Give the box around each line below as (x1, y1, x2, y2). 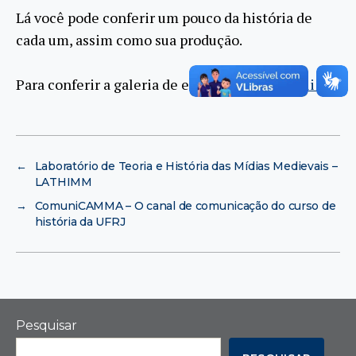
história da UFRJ (34, 215, 126, 230)
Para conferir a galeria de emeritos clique (16, 75, 287, 95)
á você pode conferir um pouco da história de (24, 8, 312, 28)
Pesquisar (16, 318, 77, 334)
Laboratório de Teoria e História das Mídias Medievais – (34, 159, 338, 174)
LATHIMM (34, 175, 92, 190)
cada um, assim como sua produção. (16, 30, 242, 50)
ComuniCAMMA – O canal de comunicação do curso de (34, 199, 336, 214)
